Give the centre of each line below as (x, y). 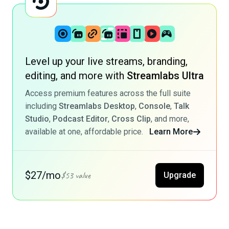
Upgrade (180, 175)
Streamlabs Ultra (165, 76)
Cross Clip (131, 119)
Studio (37, 119)
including (42, 106)
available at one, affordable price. (85, 132)
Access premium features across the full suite (108, 94)
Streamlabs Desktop (97, 106)
